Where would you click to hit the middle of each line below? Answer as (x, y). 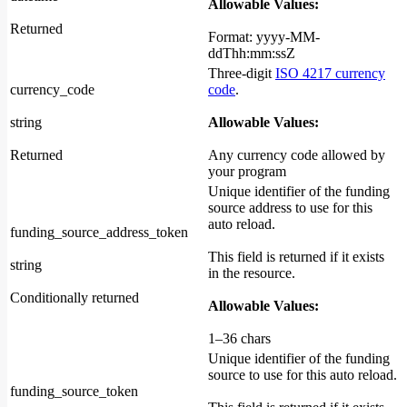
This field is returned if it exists (296, 257)
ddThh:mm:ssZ (252, 54)
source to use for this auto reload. (303, 375)
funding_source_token (74, 392)
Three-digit (242, 74)
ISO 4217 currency (330, 74)
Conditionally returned (74, 298)
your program (247, 172)
